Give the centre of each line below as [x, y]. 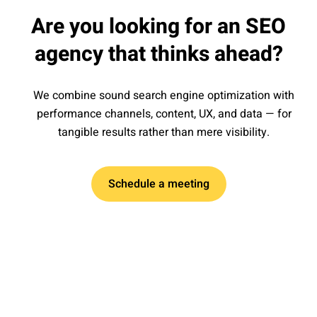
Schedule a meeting [158, 184]
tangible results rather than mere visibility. [164, 133]
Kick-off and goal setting [96, 290]
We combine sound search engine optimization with [164, 96]
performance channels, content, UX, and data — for [164, 114]
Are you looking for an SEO [158, 27]
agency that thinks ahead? [158, 55]
